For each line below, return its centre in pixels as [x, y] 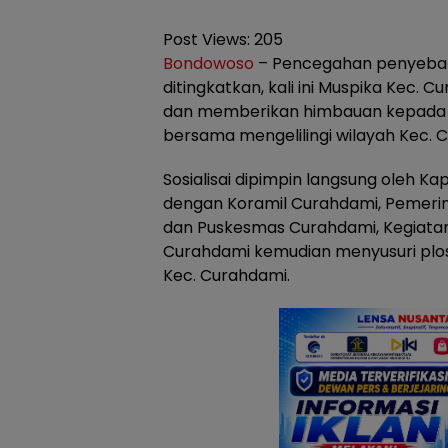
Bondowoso [208, 63]
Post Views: [206, 39]
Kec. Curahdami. [226, 275]
